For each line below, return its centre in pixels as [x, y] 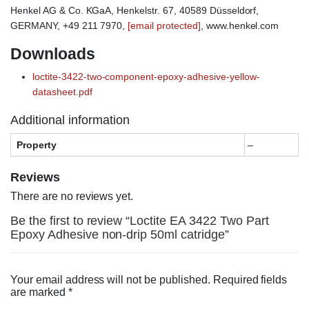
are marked [39, 292]
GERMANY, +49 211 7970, [69, 26]
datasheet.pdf [62, 92]
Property [37, 145]
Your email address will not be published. [110, 280]
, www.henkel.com [240, 26]
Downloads [53, 54]
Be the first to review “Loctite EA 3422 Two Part [140, 221]
